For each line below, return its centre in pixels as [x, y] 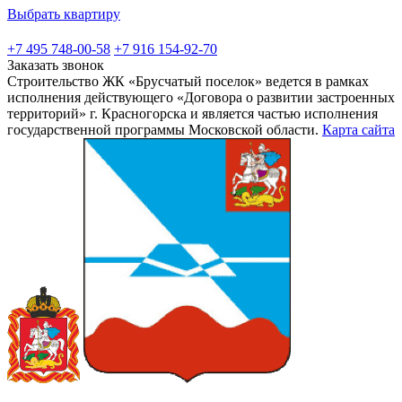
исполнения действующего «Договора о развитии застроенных [201, 97]
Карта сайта [358, 129]
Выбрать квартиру [64, 13]
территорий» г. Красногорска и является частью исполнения [192, 113]
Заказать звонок [56, 65]
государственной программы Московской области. [163, 129]
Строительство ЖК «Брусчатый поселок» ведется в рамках [188, 81]
